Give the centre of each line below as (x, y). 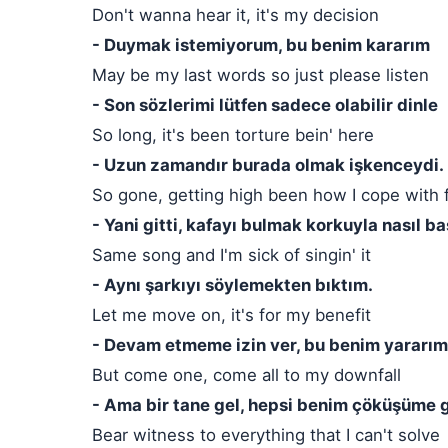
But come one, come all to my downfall (246, 375)
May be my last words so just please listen (260, 75)
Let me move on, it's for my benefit (231, 315)
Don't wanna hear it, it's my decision (235, 15)
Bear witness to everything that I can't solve (266, 435)
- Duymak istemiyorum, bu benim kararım (261, 45)
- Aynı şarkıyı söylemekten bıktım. (232, 285)
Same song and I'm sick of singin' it (231, 255)
